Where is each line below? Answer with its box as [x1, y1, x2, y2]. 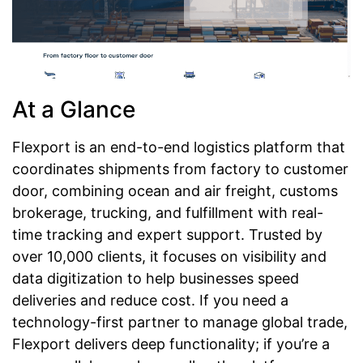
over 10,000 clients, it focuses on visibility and [12, 247, 327, 265]
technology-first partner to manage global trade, [12, 313, 348, 331]
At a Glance [12, 95, 135, 123]
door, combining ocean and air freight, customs [12, 181, 338, 199]
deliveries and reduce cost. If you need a [12, 291, 288, 309]
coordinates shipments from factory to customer [12, 160, 348, 177]
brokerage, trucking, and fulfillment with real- [12, 203, 323, 221]
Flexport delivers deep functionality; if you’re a [12, 335, 330, 352]
